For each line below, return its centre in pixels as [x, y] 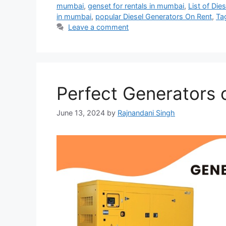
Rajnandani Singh [146, 113]
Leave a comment [99, 27]
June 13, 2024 [81, 113]
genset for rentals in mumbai [136, 6]
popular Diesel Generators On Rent [154, 16]
